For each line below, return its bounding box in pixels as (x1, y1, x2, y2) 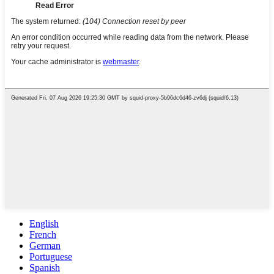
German (29, 240, 61, 251)
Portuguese (29, 251, 72, 262)
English (29, 218, 59, 229)
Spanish (29, 262, 60, 273)
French (29, 229, 56, 240)
